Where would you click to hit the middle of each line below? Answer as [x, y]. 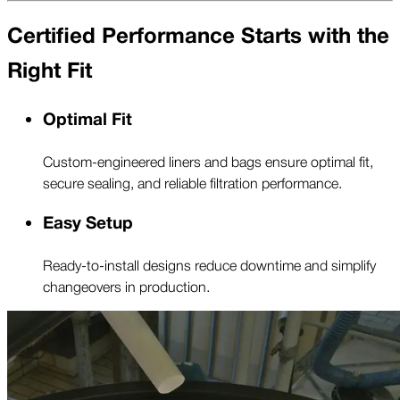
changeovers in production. [126, 285]
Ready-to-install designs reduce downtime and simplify [209, 264]
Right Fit [50, 71]
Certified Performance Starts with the [198, 37]
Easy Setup [88, 223]
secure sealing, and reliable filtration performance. [192, 183]
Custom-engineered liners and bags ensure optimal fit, [208, 161]
